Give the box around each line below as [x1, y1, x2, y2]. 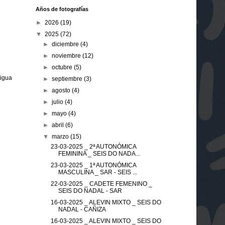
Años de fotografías [36, 6, 88, 12]
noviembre [52, 52, 83, 59]
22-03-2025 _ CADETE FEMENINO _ [50, 180, 152, 187]
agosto [52, 86, 72, 94]
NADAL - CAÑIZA [58, 205, 106, 213]
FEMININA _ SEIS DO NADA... [58, 150, 140, 157]
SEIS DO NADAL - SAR [58, 187, 122, 194]
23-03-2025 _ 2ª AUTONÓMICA [50, 143, 136, 150]
